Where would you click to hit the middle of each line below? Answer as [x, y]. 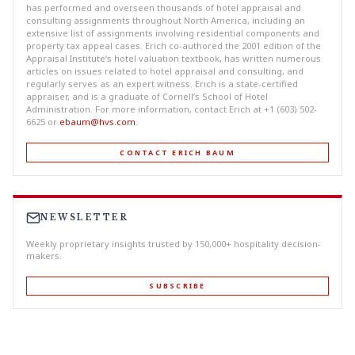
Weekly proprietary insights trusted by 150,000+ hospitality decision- [174, 243]
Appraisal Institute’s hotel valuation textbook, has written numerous [174, 58]
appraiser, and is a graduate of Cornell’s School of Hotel [147, 96]
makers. [44, 255]
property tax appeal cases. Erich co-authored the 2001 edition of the [174, 45]
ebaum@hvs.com [97, 121]
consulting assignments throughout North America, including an [166, 20]
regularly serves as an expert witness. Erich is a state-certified [162, 83]
